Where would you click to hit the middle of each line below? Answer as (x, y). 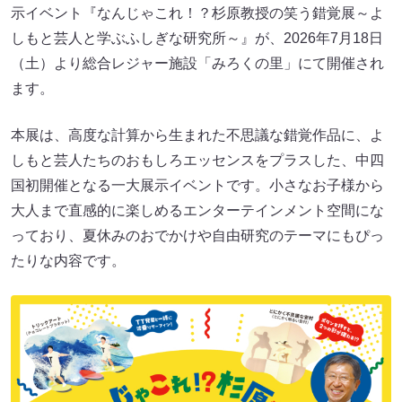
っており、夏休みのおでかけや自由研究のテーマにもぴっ (197, 236)
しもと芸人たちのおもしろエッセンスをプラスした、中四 (197, 160)
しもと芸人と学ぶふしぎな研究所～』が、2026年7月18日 (197, 38)
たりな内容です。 (68, 261)
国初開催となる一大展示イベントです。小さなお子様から (197, 185)
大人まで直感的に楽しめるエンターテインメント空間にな (197, 210)
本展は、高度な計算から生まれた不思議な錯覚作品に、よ (197, 135)
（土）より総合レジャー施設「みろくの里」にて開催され (197, 63)
